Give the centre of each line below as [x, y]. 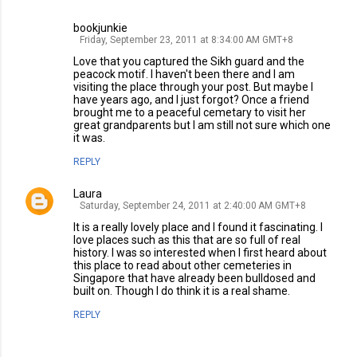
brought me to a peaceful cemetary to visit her [190, 112]
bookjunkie [100, 28]
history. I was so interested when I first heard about [200, 253]
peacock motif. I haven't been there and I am [184, 74]
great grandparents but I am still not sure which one [202, 125]
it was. [89, 138]
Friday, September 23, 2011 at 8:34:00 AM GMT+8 [186, 40]
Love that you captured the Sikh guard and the [189, 61]
